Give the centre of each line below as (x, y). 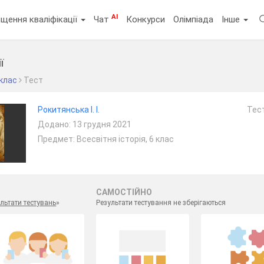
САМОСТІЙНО (124, 192)
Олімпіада (194, 19)
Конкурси (146, 19)
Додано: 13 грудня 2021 (84, 124)
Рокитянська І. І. (68, 110)
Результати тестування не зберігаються (161, 203)
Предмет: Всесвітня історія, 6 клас (105, 139)
